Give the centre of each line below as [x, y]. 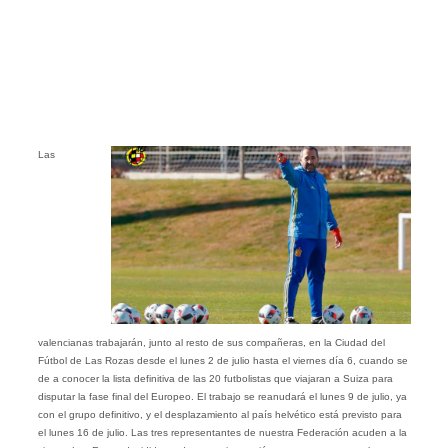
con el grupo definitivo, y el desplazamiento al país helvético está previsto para [219, 415]
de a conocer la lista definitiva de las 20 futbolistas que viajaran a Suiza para [215, 379]
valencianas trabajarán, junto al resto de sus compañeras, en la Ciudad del [211, 343]
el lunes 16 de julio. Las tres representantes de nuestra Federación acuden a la [222, 433]
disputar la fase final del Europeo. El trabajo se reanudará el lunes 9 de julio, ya [222, 397]
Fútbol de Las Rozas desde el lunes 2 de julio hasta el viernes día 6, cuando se [222, 361]
